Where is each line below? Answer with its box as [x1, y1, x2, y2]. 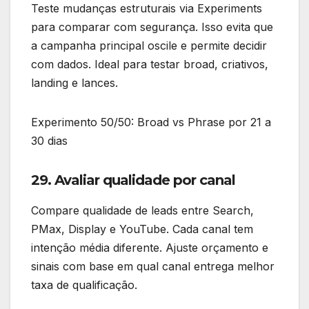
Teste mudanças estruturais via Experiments [31, 1, 262, 16]
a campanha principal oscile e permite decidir [31, 39, 267, 53]
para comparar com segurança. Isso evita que [31, 20, 273, 34]
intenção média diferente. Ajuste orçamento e [31, 240, 268, 255]
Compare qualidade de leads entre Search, [31, 203, 254, 217]
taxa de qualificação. [31, 277, 137, 292]
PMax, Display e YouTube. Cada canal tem [31, 221, 253, 236]
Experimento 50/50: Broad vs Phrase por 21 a [31, 115, 271, 130]
